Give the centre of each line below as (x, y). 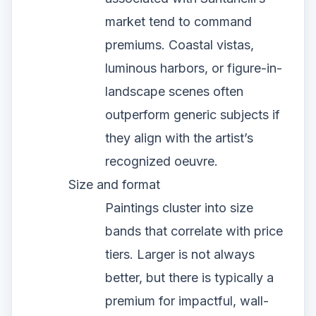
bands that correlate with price (194, 231)
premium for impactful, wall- (187, 300)
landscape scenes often (174, 91)
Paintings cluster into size (179, 207)
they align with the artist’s (179, 138)
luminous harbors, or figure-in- (194, 68)
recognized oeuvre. (162, 161)
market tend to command (178, 21)
